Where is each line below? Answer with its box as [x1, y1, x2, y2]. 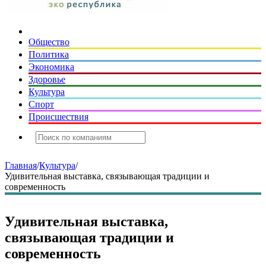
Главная [5, 160, 37, 170]
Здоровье [28, 74, 65, 84]
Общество [28, 37, 69, 47]
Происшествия [28, 112, 88, 122]
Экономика [28, 62, 74, 72]
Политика [28, 49, 69, 59]
